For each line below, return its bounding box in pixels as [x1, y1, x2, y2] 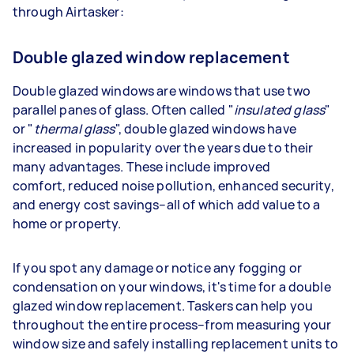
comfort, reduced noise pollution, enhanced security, [13, 177, 334, 194]
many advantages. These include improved [13, 158, 270, 175]
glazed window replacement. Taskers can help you [13, 297, 314, 314]
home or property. [13, 215, 122, 232]
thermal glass [33, 120, 115, 137]
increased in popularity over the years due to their [13, 139, 314, 156]
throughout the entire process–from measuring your [13, 316, 332, 333]
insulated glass [233, 101, 326, 119]
